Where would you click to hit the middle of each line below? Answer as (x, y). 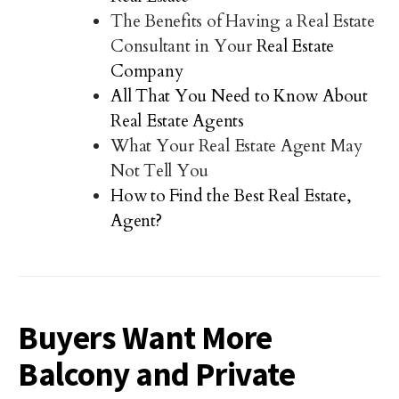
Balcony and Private (157, 374)
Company (147, 71)
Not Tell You (160, 171)
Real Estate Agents (177, 121)
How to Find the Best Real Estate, (231, 196)
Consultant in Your (183, 46)
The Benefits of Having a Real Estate (243, 21)
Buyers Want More (145, 338)
